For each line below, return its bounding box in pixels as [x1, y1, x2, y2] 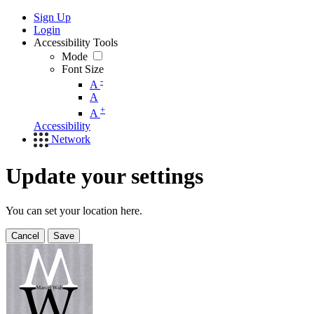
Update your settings [6, 163, 203, 189]
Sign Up [34, 11, 71, 23]
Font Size [62, 63, 104, 75]
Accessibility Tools [34, 36, 118, 48]
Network [51, 132, 90, 145]
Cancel [11, 230, 39, 241]
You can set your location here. [6, 204, 142, 217]
